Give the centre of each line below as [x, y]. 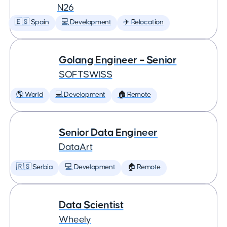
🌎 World [30, 95]
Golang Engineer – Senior [118, 60]
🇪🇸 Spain [32, 22]
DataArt [76, 147]
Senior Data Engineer [108, 133]
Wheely [75, 220]
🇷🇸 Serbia [35, 167]
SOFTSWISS [86, 75]
